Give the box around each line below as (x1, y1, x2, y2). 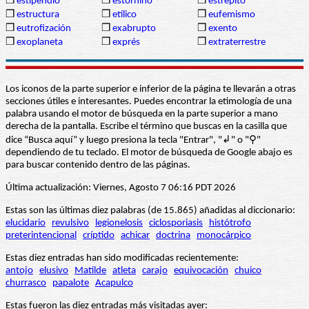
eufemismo (208, 9, 255, 20)
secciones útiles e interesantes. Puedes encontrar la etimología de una (6, 96, 292, 107)
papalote (52, 277, 89, 288)
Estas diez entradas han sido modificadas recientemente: (6, 252, 239, 263)
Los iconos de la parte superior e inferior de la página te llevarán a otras (6, 83, 296, 94)
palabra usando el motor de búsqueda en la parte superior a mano (6, 108, 278, 119)
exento (208, 23, 237, 34)
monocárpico (197, 230, 251, 241)
